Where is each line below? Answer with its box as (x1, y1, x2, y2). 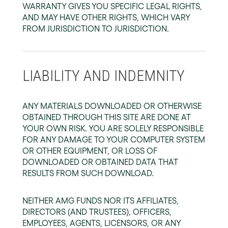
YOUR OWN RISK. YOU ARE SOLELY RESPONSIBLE (22, 124, 204, 133)
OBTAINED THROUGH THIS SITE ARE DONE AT (22, 112, 191, 122)
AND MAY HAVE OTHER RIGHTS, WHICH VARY (22, 13, 190, 22)
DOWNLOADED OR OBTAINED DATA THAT (22, 157, 178, 166)
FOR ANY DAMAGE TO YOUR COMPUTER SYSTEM (22, 135, 205, 144)
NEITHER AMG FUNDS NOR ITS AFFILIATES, (22, 196, 179, 205)
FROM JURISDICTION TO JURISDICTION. (22, 24, 169, 33)
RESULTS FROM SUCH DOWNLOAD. (22, 168, 154, 178)
